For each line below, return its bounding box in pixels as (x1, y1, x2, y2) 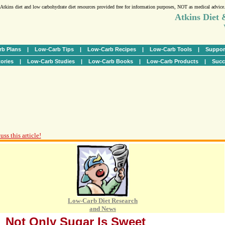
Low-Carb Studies (27, 58, 75, 64)
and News (89, 205, 116, 212)
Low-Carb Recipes (87, 46, 136, 52)
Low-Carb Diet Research (68, 197, 138, 204)
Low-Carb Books (88, 58, 133, 64)
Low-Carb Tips (35, 46, 74, 52)
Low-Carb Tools (150, 46, 192, 52)
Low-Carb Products (146, 58, 198, 64)
